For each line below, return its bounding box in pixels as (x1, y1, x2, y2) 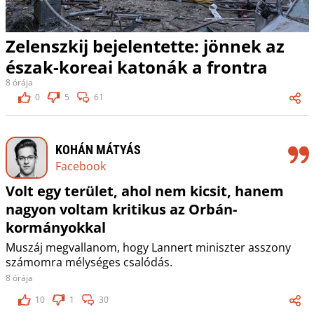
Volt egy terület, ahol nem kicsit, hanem (5, 182, 284, 201)
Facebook (55, 158, 106, 174)
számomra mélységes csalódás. (5, 254, 172, 271)
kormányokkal (5, 218, 106, 238)
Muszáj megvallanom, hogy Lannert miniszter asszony (5, 240, 291, 256)
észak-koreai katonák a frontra (5, 55, 268, 79)
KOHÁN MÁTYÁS (55, 142, 141, 157)
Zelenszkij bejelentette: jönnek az (5, 34, 285, 58)
